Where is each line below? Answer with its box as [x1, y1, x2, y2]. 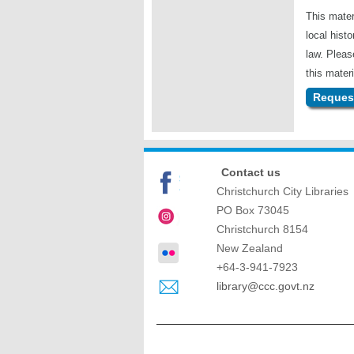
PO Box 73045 [216, 204, 289, 217]
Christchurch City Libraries [216, 185, 348, 198]
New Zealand [216, 242, 283, 255]
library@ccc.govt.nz [216, 280, 314, 293]
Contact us [220, 166, 281, 179]
